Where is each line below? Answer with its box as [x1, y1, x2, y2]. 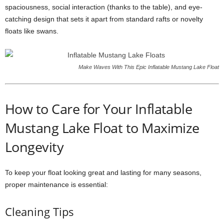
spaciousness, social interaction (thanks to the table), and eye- [5, 3, 202, 11]
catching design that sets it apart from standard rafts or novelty [5, 15, 203, 23]
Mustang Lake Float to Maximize [5, 118, 199, 137]
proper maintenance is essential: [5, 180, 108, 188]
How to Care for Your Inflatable [5, 99, 192, 118]
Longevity [5, 137, 64, 156]
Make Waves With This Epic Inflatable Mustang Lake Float [78, 64, 219, 70]
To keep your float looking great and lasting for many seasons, [5, 168, 201, 176]
